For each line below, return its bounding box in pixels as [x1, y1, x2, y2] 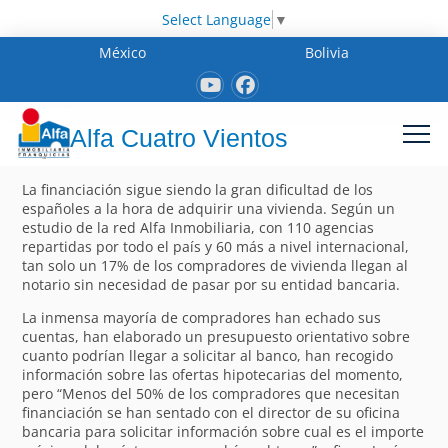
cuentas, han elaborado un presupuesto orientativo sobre [22, 326, 411, 346]
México [99, 42, 147, 62]
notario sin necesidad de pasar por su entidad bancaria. [22, 274, 401, 294]
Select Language [161, 9, 271, 29]
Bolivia [304, 42, 349, 62]
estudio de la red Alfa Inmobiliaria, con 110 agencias [22, 217, 375, 237]
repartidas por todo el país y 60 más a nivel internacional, [22, 236, 410, 256]
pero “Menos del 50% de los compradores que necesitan [22, 383, 401, 403]
